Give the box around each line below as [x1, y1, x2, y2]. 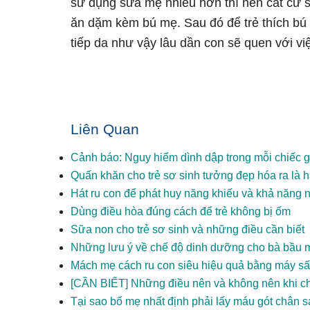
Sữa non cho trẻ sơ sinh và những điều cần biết [71, 224, 304, 235]
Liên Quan [71, 121, 139, 137]
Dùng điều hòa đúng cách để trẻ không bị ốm [71, 206, 291, 217]
